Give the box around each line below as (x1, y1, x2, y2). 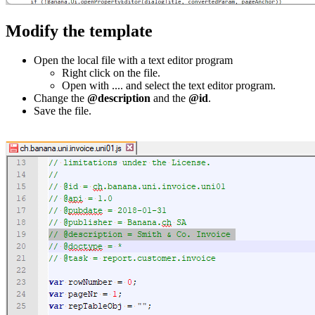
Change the (34, 92, 87, 105)
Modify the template (6, 21, 153, 40)
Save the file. (34, 105, 91, 117)
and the (150, 92, 188, 105)
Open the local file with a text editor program (34, 54, 233, 67)
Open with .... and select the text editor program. (62, 79, 276, 92)
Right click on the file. (62, 67, 160, 79)
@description (87, 92, 150, 105)
